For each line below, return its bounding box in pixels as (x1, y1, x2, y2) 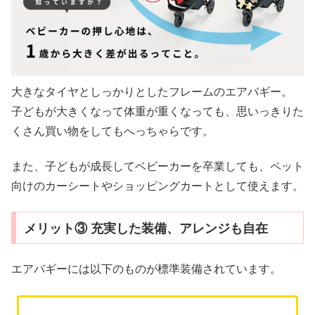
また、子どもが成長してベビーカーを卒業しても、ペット (11, 160, 304, 172)
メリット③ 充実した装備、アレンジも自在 (23, 221, 268, 236)
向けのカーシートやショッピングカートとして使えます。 (11, 179, 304, 192)
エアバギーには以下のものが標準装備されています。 (11, 263, 281, 276)
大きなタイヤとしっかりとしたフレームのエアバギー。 (11, 85, 292, 98)
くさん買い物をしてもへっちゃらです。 (11, 124, 214, 137)
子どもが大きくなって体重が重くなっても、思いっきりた (11, 105, 304, 117)
